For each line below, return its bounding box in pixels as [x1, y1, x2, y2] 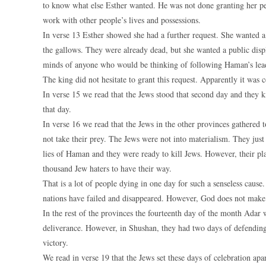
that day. [43, 103, 71, 115]
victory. [43, 237, 68, 248]
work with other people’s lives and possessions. [43, 14, 201, 26]
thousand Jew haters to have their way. [43, 163, 172, 174]
